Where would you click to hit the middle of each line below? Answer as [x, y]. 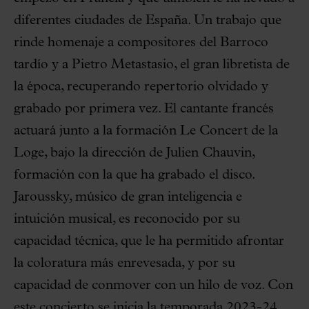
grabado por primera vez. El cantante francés [144, 109]
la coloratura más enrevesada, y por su [124, 263]
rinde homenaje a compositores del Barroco [141, 43]
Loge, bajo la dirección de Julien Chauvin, [134, 153]
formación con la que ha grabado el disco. [134, 175]
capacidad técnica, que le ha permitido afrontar [149, 241]
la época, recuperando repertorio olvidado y [141, 87]
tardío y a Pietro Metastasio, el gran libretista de [152, 65]
